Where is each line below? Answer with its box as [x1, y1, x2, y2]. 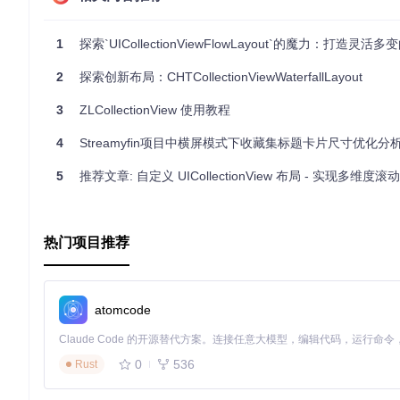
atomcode [95, 302, 151, 317]
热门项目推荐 [44, 235, 129, 250]
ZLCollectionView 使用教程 [76, 103, 230, 117]
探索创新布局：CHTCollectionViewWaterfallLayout [76, 70, 362, 84]
